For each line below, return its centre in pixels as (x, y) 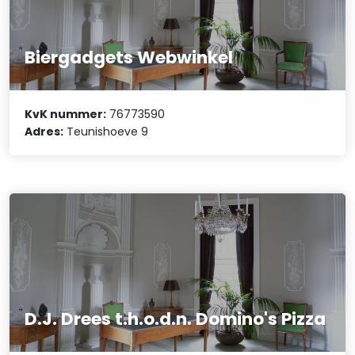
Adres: (44, 131)
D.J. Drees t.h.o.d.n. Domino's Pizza (176, 319)
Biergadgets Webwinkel (129, 57)
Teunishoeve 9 (106, 131)
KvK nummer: (66, 114)
